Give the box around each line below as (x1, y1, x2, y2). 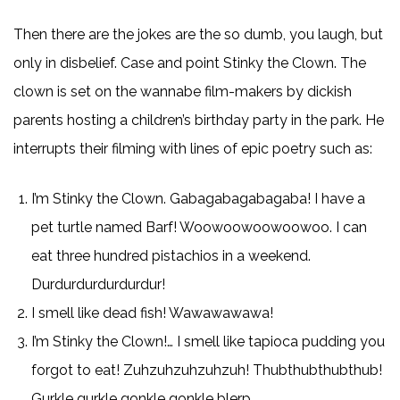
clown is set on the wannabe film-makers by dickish (13, 82, 352, 100)
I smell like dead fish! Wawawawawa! (31, 304, 273, 321)
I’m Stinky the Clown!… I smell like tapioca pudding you (31, 332, 385, 350)
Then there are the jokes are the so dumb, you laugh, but (13, 25, 383, 43)
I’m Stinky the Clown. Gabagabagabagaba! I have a (31, 189, 365, 207)
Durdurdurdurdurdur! (31, 275, 165, 293)
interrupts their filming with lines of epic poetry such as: (13, 139, 372, 157)
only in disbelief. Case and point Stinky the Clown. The (13, 54, 366, 71)
